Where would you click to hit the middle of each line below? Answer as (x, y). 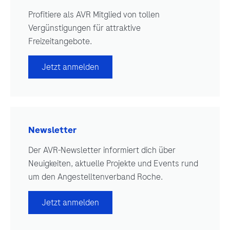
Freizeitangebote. (60, 41)
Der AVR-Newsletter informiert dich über (102, 150)
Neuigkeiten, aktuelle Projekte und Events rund (113, 163)
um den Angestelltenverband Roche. (95, 176)
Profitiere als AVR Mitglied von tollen (94, 14)
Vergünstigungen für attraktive (84, 27)
